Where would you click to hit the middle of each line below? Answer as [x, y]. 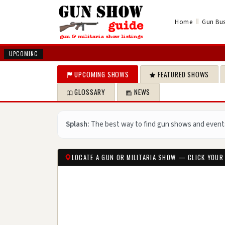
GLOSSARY [90, 92]
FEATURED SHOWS [183, 74]
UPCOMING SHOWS [102, 74]
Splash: [78, 124]
